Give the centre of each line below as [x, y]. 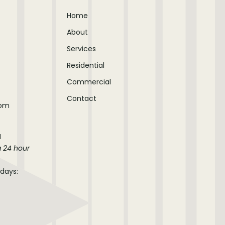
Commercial [89, 82]
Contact [81, 99]
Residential [85, 66]
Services [81, 49]
